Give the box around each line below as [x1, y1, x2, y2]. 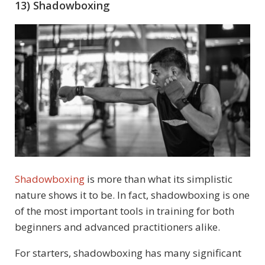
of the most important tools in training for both [15, 203, 234, 218]
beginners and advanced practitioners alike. [15, 219, 220, 234]
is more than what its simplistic [85, 172, 232, 186]
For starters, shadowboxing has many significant [15, 245, 241, 260]
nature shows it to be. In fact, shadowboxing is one [15, 188, 250, 202]
